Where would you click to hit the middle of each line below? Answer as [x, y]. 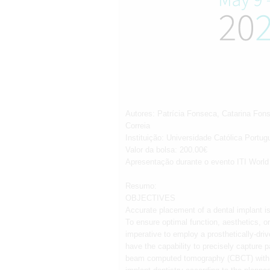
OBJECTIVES [150, 198]
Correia [138, 126]
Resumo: [141, 186]
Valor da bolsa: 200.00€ [166, 150]
